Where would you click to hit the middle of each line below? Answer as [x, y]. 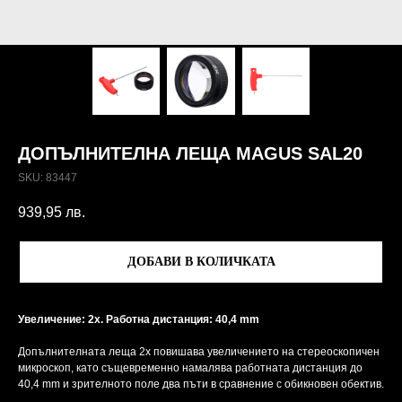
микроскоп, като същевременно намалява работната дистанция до [190, 368]
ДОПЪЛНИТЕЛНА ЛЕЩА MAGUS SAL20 [190, 154]
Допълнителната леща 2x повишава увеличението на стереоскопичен [199, 352]
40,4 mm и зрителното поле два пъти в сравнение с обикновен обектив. [201, 385]
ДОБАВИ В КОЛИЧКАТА [201, 262]
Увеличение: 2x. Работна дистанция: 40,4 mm [139, 320]
